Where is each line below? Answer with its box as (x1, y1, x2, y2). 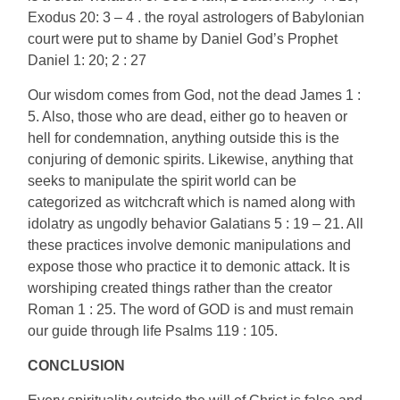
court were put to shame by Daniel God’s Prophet (28, 31, 338, 46)
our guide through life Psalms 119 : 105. (28, 323, 279, 338)
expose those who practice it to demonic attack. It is (28, 259, 351, 274)
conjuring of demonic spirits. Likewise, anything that (28, 152, 354, 167)
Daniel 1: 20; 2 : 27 (28, 53, 147, 68)
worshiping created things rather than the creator (28, 280, 333, 296)
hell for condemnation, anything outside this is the (28, 130, 340, 146)
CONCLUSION (28, 358, 126, 373)
